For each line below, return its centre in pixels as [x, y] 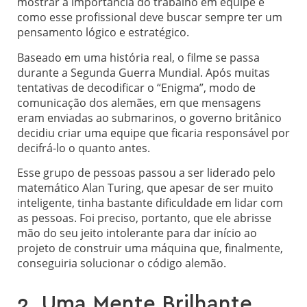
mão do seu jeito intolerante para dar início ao [137, 233]
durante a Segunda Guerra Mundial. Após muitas [144, 72]
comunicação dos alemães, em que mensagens [139, 102]
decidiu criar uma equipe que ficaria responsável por [153, 133]
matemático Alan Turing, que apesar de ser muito [145, 188]
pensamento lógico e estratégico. [103, 33]
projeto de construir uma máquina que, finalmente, [150, 248]
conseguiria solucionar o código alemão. [122, 263]
